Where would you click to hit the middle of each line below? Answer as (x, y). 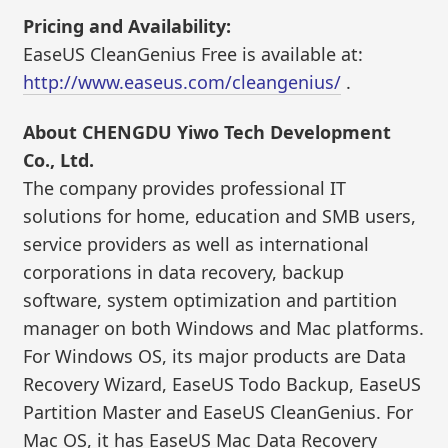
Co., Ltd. (59, 159)
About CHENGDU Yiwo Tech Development (207, 131)
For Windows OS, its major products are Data (215, 355)
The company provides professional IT (185, 187)
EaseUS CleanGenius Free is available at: (193, 54)
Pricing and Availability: (127, 26)
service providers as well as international (196, 243)
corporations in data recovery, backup (184, 271)
